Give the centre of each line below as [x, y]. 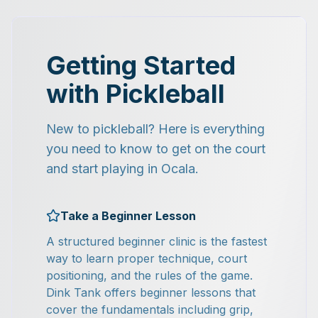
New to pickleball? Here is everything [155, 129]
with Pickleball [136, 94]
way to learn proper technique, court [147, 258]
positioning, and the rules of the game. [149, 275]
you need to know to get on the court [156, 149]
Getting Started [141, 65]
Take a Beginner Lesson [128, 216]
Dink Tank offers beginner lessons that [151, 292]
